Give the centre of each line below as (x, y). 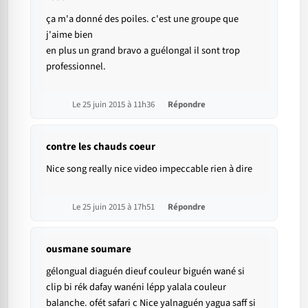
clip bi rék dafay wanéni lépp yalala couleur (136, 287)
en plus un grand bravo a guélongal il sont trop (143, 51)
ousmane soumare (89, 250)
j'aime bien (69, 35)
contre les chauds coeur (101, 147)
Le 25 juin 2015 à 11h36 (114, 105)
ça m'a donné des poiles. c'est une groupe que (142, 19)
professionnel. (76, 67)
